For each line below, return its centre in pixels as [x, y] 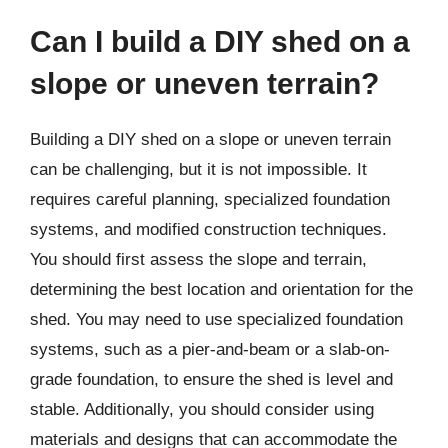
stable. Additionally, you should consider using [202, 409]
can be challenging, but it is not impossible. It [198, 169]
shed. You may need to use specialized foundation [216, 319]
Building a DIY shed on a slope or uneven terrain [210, 139]
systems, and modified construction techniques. [208, 229]
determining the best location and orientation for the [221, 289]
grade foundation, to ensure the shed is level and [211, 379]
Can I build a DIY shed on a [220, 41]
